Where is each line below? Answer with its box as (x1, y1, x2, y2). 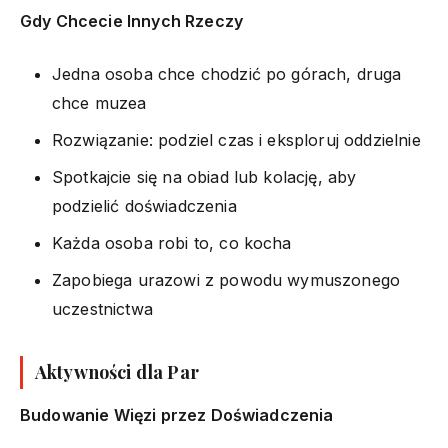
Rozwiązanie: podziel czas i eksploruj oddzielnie (52, 129, 421, 150)
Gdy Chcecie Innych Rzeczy (20, 10, 243, 31)
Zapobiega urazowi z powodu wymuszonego (52, 269, 401, 290)
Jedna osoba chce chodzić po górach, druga (52, 63, 402, 84)
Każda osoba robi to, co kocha (52, 232, 292, 253)
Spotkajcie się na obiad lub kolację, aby (52, 166, 357, 187)
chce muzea (52, 92, 147, 113)
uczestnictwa (52, 298, 153, 319)
